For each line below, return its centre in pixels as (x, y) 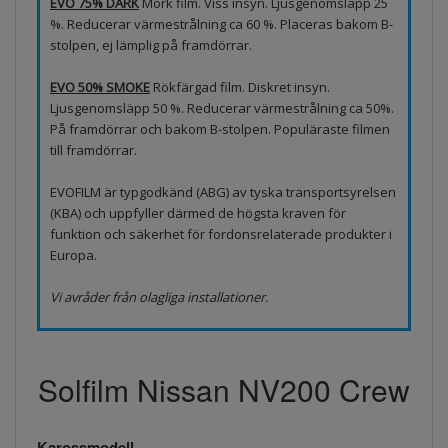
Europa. (73, 254)
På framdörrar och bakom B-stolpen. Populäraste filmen (220, 128)
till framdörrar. (93, 149)
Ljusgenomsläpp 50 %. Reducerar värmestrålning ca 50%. (222, 107)
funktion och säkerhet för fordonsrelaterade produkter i (221, 233)
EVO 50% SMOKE (100, 86)
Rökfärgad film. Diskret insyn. (240, 86)
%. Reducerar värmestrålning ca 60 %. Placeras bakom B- (221, 23)
